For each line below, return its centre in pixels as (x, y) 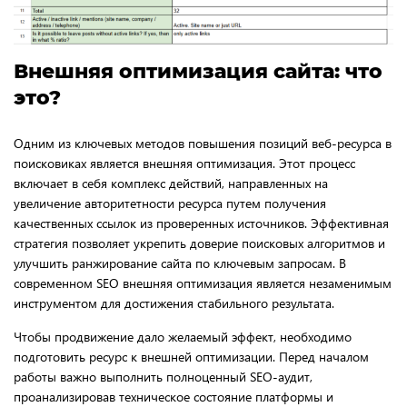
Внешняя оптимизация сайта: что (198, 71)
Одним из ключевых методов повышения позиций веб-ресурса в (203, 143)
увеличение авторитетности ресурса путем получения (170, 203)
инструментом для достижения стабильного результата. (174, 303)
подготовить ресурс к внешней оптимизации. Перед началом (191, 356)
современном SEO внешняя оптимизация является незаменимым (203, 283)
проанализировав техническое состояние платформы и (174, 396)
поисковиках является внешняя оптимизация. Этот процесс (184, 163)
